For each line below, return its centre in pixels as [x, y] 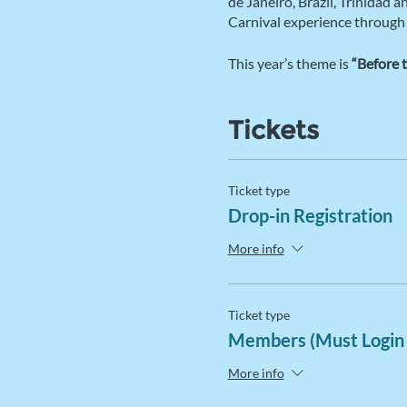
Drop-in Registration [310, 216]
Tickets [273, 130]
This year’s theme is [289, 64]
